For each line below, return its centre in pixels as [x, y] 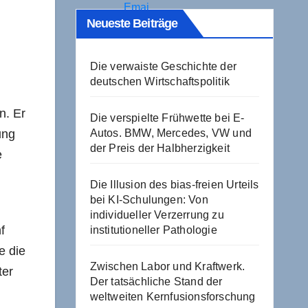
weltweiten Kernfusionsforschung [173, 297]
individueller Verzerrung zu [157, 215]
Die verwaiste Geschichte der [163, 66]
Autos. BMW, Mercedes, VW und [171, 133]
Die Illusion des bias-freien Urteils [174, 185]
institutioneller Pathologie [153, 230]
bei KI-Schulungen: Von [149, 200]
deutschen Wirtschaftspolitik [160, 81]
